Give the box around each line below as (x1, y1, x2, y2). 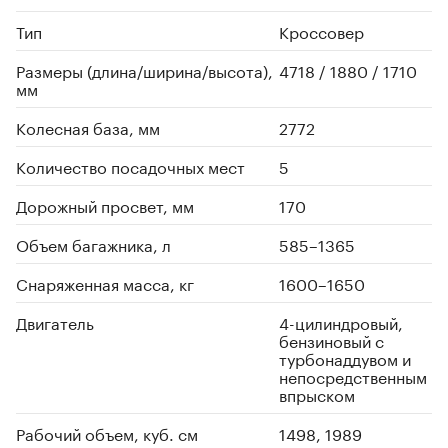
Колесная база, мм (16, 114, 160, 140)
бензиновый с (279, 327, 384, 353)
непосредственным (279, 363, 427, 389)
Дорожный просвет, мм (16, 192, 194, 218)
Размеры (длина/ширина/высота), (16, 57, 273, 83)
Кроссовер (279, 18, 364, 44)
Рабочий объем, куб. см (16, 420, 198, 446)
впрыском (279, 381, 355, 407)
